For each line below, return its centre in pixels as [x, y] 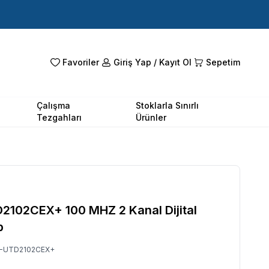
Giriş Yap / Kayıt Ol [153, 62]
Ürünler [151, 117]
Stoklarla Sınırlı [168, 105]
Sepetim [223, 62]
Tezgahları [59, 117]
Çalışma [54, 105]
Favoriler [81, 62]
